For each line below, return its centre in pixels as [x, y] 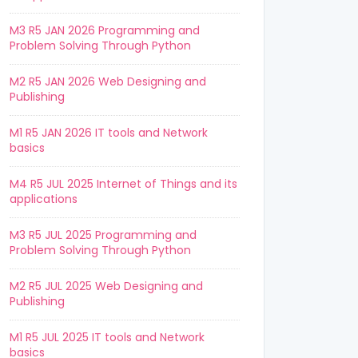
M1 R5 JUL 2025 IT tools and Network [107, 337]
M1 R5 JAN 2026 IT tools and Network [109, 133]
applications [44, 199]
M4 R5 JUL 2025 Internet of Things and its [123, 184]
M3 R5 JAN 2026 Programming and [105, 30]
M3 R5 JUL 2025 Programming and [103, 235]
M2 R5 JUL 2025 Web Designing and [106, 286]
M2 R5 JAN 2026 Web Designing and [108, 82]
